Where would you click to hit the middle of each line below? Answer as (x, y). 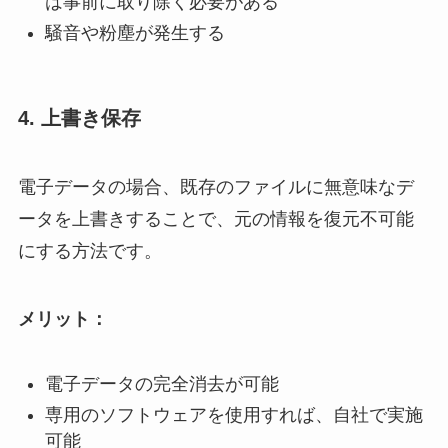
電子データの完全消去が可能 (161, 384)
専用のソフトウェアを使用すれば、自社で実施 (233, 414)
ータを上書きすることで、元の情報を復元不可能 (215, 219)
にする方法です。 (89, 251)
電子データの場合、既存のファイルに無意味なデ (215, 187)
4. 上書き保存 (79, 118)
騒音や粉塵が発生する (134, 32)
